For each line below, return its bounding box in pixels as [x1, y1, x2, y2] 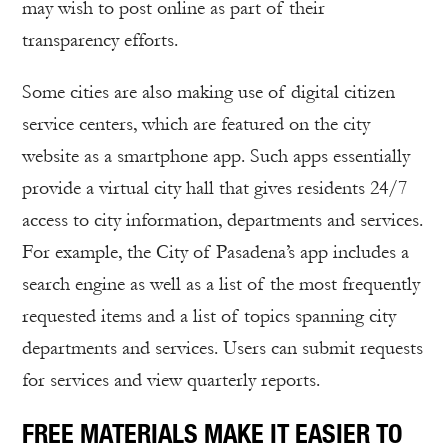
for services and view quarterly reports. [22, 369, 320, 392]
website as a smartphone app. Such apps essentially [22, 145, 410, 168]
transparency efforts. [22, 29, 178, 52]
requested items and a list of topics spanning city [22, 305, 396, 328]
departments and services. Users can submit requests [22, 337, 423, 360]
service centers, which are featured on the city [22, 113, 370, 136]
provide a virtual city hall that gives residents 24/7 [22, 177, 407, 200]
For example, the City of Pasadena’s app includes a [22, 241, 409, 264]
